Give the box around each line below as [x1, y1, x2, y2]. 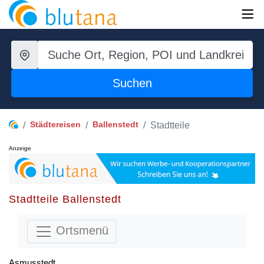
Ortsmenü [52, 223, 108, 237]
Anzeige [9, 145, 31, 151]
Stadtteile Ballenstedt [9, 193, 121, 205]
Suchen [112, 77, 152, 90]
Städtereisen [30, 120, 81, 129]
